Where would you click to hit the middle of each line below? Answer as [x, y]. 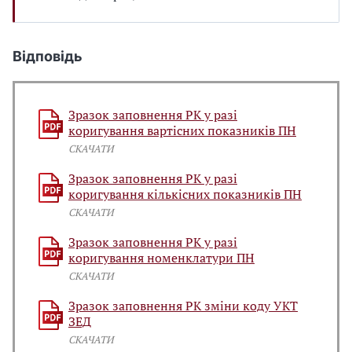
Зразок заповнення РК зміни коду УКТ [183, 306]
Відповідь [48, 56]
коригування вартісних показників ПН [182, 130]
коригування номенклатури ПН [161, 258]
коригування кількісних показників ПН [185, 194]
